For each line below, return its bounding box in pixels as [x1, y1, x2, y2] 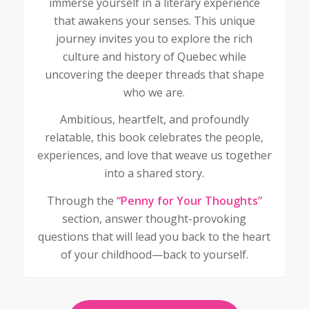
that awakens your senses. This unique [53, 12, 255, 28]
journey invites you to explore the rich [56, 30, 253, 46]
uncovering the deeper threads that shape [44, 66, 264, 82]
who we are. [123, 84, 186, 100]
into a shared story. [104, 166, 205, 181]
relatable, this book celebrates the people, [45, 130, 264, 146]
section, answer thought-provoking [62, 210, 247, 226]
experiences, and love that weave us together [37, 148, 272, 163]
